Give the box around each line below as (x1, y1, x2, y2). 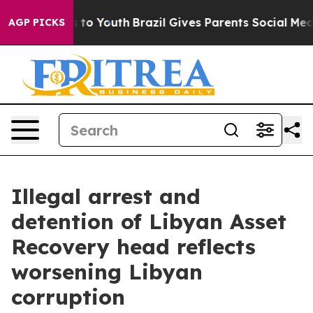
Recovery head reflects (11, 233, 256, 260)
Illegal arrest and (11, 183, 201, 210)
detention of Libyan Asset (11, 208, 286, 235)
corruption (11, 284, 125, 310)
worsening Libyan (11, 259, 203, 285)
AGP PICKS (8, 16, 65, 29)
